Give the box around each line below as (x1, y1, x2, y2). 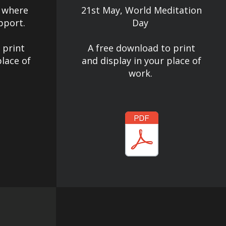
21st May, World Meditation (81, 4, 202, 16)
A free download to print (88, 42, 195, 54)
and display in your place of (82, 54, 201, 67)
